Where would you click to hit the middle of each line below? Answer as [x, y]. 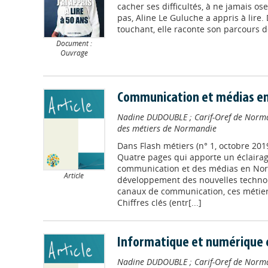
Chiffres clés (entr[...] [159, 202]
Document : [74, 43]
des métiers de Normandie [167, 128]
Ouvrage [74, 52]
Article [74, 176]
